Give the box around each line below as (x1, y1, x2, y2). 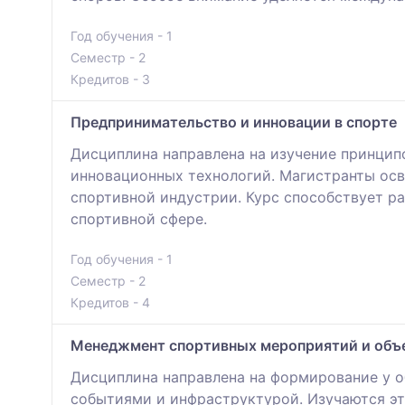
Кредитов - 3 (71, 71, 150, 88)
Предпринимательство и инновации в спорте (71, 113, 397, 132)
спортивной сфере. (71, 210, 207, 229)
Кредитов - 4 (71, 295, 150, 311)
